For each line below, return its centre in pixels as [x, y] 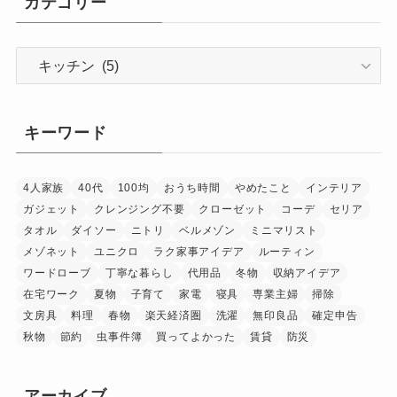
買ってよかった [196, 336]
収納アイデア [307, 272]
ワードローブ [57, 272]
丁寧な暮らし [139, 272]
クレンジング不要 [139, 209]
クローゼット [233, 209]
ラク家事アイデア [199, 251]
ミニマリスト [284, 230]
